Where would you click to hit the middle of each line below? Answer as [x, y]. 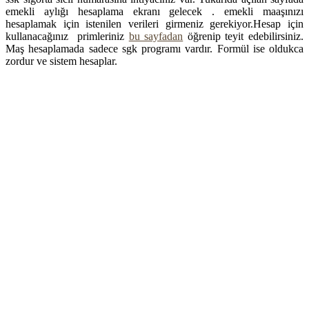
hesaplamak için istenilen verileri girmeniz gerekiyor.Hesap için [154, 23]
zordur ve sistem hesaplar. [61, 61]
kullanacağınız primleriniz [67, 36]
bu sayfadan [156, 36]
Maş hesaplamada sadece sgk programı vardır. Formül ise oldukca [154, 48]
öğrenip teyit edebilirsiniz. [243, 36]
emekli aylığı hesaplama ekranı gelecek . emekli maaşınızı [154, 11]
